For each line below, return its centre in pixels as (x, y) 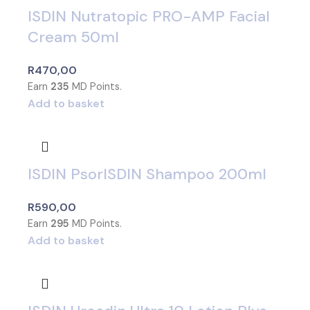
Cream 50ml (73, 37)
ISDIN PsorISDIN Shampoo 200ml (147, 174)
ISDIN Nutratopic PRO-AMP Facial (149, 17)
